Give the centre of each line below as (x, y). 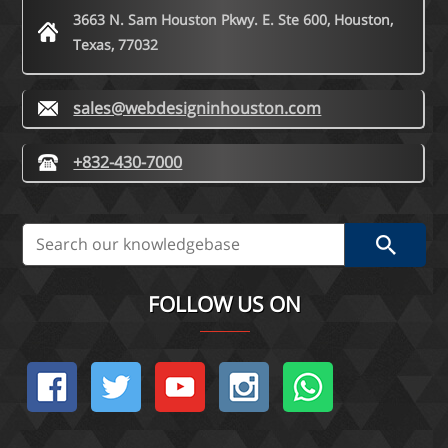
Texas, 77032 (116, 45)
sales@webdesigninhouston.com (197, 108)
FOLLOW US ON (224, 304)
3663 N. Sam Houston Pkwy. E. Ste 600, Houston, (233, 20)
